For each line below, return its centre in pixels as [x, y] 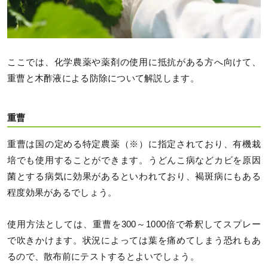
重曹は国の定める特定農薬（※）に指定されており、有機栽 [134, 144]
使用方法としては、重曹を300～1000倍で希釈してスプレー [134, 224]
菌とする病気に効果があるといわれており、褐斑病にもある [134, 176]
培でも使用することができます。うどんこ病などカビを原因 [134, 160]
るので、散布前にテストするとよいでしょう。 [103, 256]
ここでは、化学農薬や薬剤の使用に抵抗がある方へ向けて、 [134, 62]
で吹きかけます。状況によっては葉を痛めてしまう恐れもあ [134, 240]
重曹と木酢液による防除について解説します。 [103, 78]
